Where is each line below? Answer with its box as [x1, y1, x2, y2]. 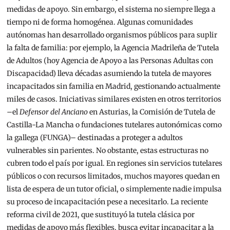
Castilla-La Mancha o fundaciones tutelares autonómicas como [7, 120, 222, 130]
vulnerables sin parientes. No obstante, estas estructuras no [7, 146, 209, 156]
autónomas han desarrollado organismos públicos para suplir [7, 30, 218, 40]
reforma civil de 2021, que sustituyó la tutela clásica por [7, 210, 195, 220]
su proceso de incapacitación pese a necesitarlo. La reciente [7, 197, 208, 207]
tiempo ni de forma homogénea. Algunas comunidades [7, 17, 194, 27]
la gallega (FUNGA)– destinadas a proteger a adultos [7, 133, 183, 143]
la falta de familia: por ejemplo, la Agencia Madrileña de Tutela [7, 43, 220, 53]
